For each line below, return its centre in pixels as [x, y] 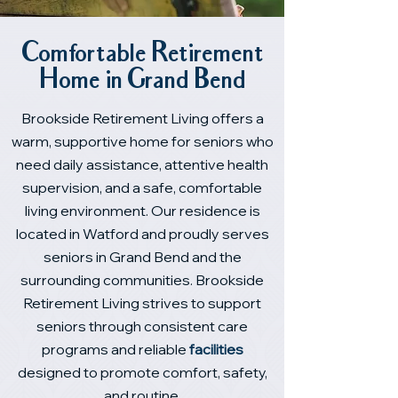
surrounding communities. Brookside [142, 280]
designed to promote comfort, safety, [142, 372]
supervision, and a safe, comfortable [142, 187]
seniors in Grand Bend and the [142, 257]
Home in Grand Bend [142, 82]
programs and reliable [115, 349]
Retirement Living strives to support [142, 303]
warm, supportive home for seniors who [142, 141]
